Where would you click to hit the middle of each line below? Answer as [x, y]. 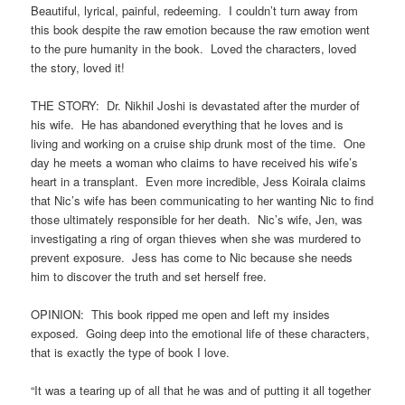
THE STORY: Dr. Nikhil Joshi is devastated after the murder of [196, 105]
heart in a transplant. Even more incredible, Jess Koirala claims [199, 181]
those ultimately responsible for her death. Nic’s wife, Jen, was [197, 219]
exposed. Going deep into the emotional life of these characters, [201, 334]
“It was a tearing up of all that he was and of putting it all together [201, 391]
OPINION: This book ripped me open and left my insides [181, 315]
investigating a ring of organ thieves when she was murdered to [196, 238]
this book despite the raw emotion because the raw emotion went [201, 29]
